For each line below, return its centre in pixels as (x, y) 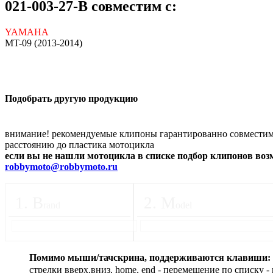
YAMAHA (27, 32)
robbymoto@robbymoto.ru (61, 166)
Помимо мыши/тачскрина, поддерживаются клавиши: (150, 257)
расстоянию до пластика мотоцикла (80, 144)
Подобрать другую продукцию (71, 99)
